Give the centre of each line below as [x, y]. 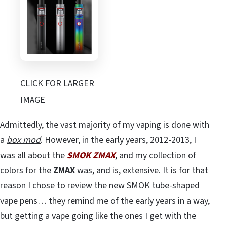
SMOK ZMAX [91, 156]
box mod [24, 140]
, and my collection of [156, 156]
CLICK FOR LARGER [57, 84]
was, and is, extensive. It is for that [142, 171]
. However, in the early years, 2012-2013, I [118, 140]
